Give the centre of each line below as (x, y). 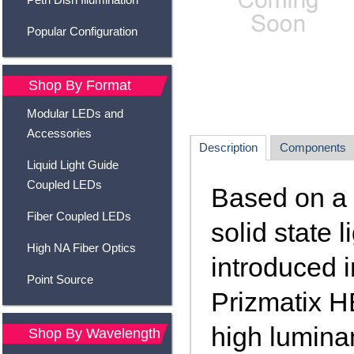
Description (228, 147)
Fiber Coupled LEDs (79, 216)
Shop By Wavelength (94, 333)
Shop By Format (79, 85)
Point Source (60, 279)
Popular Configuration (82, 31)
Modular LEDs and (75, 113)
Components (313, 147)
